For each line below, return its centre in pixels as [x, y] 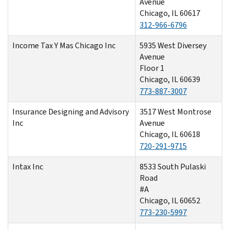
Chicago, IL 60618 [170, 134]
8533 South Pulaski [173, 166]
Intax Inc [28, 166]
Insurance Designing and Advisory [71, 111]
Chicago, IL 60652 [170, 200]
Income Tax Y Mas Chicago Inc [64, 45]
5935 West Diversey [173, 45]
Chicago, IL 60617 [170, 13]
